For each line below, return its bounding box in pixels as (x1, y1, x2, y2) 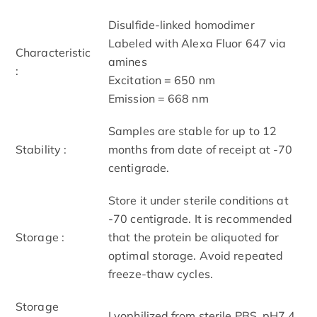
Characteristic (16, 45, 91, 59)
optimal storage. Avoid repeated (108, 248, 284, 263)
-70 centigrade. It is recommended (108, 211, 293, 226)
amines (108, 54, 147, 69)
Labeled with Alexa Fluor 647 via (108, 35, 287, 50)
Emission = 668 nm (108, 91, 209, 105)
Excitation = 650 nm (108, 72, 215, 87)
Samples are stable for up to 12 (108, 123, 277, 138)
